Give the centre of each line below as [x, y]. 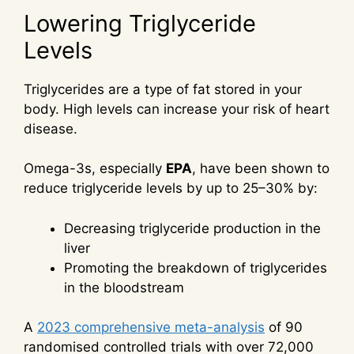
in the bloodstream [124, 287]
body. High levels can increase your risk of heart [177, 109]
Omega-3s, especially [95, 169]
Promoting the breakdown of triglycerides [196, 267]
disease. [51, 128]
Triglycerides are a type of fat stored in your [163, 89]
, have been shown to [261, 169]
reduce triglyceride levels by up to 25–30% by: [171, 188]
